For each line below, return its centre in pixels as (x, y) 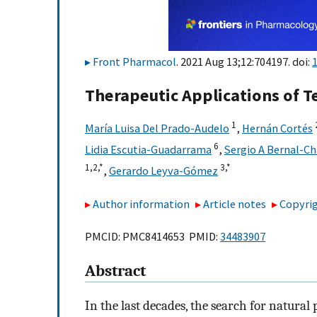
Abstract (115, 271)
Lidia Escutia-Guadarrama (148, 150)
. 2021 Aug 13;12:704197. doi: (244, 62)
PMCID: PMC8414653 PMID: (152, 237)
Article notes (235, 203)
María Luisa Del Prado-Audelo (157, 128)
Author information (141, 203)
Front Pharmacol (134, 62)
